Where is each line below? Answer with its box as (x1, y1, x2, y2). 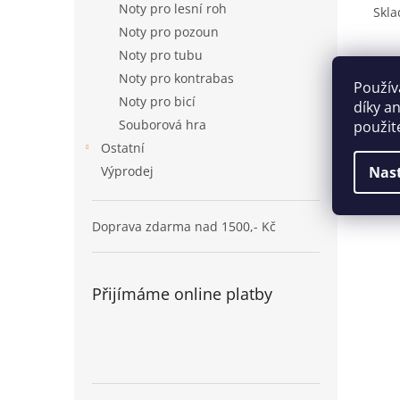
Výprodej (101, 162, 154, 179)
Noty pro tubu (119, 46, 203, 63)
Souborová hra (119, 116, 206, 133)
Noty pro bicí (119, 93, 196, 110)
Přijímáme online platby (92, 283, 272, 304)
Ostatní (101, 139, 145, 156)
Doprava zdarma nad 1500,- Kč (92, 218, 276, 235)
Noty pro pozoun (119, 23, 219, 40)
